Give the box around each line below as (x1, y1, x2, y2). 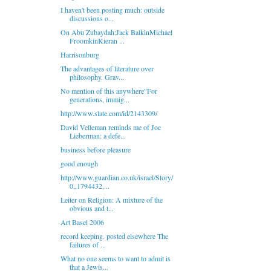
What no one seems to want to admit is (60, 253, 171, 263)
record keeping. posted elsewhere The (60, 231, 168, 241)
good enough (60, 158, 98, 168)
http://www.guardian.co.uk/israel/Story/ (60, 172, 173, 182)
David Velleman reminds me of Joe (60, 122, 161, 132)
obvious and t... (69, 203, 114, 213)
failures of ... (69, 240, 106, 249)
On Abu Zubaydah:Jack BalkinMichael (60, 27, 172, 37)
